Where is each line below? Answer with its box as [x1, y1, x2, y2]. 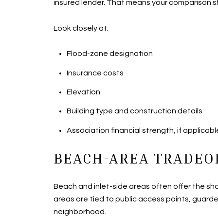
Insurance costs [66, 69, 124, 77]
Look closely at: [54, 24, 109, 32]
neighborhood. [54, 207, 106, 216]
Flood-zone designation [66, 50, 153, 58]
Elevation [66, 88, 100, 96]
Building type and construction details [66, 107, 202, 115]
